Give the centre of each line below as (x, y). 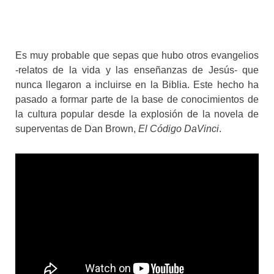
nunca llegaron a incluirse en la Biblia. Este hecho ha (137, 85)
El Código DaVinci (179, 129)
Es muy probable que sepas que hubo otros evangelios (137, 55)
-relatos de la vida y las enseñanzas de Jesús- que (137, 70)
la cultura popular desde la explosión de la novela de (137, 114)
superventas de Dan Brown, (77, 129)
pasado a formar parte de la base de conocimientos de (137, 99)
